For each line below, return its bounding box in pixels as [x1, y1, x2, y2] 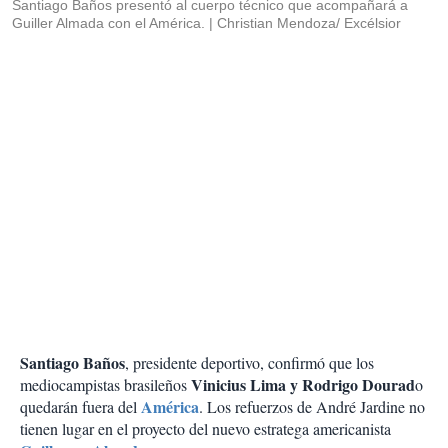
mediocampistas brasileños [20, 374, 191, 396]
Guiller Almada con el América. [12, 15, 205, 32]
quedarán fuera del [20, 396, 141, 418]
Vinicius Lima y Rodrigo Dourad [191, 373, 415, 397]
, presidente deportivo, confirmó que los [125, 352, 374, 374]
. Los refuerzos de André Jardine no [199, 396, 425, 418]
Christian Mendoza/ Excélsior [217, 15, 401, 32]
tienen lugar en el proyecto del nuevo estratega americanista [20, 418, 391, 440]
